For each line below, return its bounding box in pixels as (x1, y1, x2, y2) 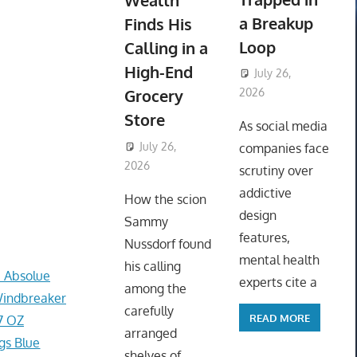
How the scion (124, 191, 206, 208)
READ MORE (249, 311, 310, 324)
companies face (238, 140, 329, 157)
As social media (238, 118, 328, 135)
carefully (124, 303, 174, 320)
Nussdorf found (124, 236, 211, 253)
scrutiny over (238, 163, 313, 179)
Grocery (124, 85, 183, 107)
